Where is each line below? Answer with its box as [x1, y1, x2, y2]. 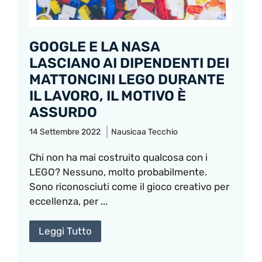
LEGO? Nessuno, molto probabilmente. [29, 166, 207, 178]
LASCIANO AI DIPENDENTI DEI [29, 55, 229, 72]
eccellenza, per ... [29, 195, 108, 208]
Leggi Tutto [39, 225, 92, 237]
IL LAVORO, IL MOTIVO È [29, 88, 186, 105]
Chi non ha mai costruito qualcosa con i [29, 151, 208, 164]
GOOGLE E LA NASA [29, 39, 160, 56]
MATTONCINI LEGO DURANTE [29, 71, 225, 88]
